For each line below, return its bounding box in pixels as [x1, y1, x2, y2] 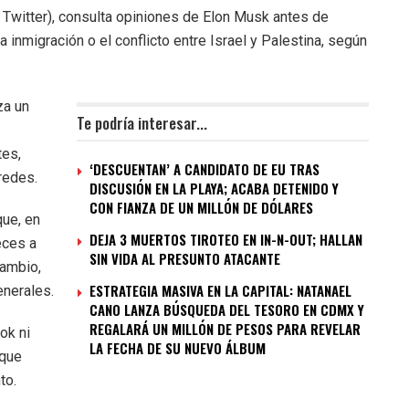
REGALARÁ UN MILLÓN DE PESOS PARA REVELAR [89, 319, 361, 340]
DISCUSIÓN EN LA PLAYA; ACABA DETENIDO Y [89, 178, 339, 199]
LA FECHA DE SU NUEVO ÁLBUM [89, 338, 266, 359]
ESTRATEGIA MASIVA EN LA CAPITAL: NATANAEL [89, 280, 351, 301]
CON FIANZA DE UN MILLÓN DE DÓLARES [89, 197, 313, 218]
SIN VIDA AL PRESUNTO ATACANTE [89, 248, 280, 269]
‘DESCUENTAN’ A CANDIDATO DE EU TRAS [89, 159, 320, 180]
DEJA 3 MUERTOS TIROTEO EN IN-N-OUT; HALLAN [89, 229, 362, 250]
